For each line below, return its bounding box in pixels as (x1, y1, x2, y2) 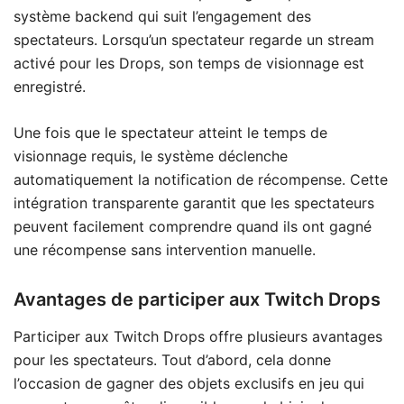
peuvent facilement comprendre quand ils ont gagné (14, 216, 372, 235)
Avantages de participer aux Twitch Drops (14, 288, 381, 310)
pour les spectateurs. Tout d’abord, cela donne (14, 350, 331, 369)
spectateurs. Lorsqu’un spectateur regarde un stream (14, 30, 374, 49)
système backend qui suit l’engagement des (14, 6, 311, 25)
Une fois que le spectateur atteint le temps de (14, 123, 327, 142)
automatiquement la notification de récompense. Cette (14, 170, 388, 188)
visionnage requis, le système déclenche (14, 146, 288, 165)
